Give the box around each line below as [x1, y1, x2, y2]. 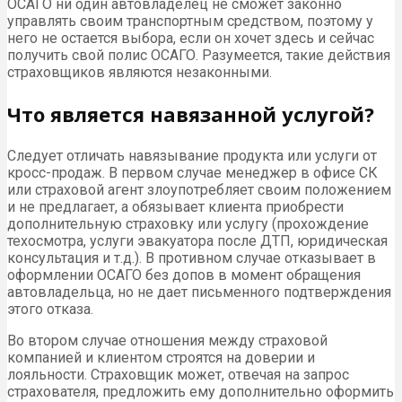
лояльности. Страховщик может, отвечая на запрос [7, 366, 349, 384]
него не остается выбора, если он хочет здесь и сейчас [7, 30, 374, 48]
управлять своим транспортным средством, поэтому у [7, 13, 373, 31]
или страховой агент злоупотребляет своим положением [7, 181, 391, 199]
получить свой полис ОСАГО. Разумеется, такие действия [7, 47, 390, 65]
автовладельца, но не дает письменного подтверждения [7, 284, 391, 301]
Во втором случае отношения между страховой [7, 332, 328, 350]
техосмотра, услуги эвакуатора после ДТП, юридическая [7, 232, 388, 250]
